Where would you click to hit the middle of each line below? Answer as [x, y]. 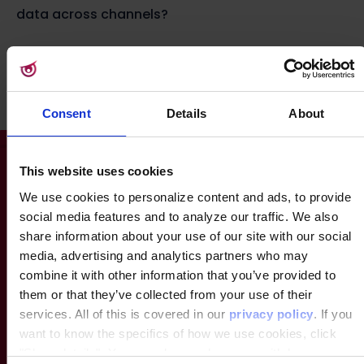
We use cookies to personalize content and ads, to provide [185, 197]
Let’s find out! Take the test [135, 70]
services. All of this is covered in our [123, 314]
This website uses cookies [96, 171]
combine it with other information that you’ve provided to [177, 275]
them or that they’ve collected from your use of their [165, 294]
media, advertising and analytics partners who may [163, 255]
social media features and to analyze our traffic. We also [178, 216]
